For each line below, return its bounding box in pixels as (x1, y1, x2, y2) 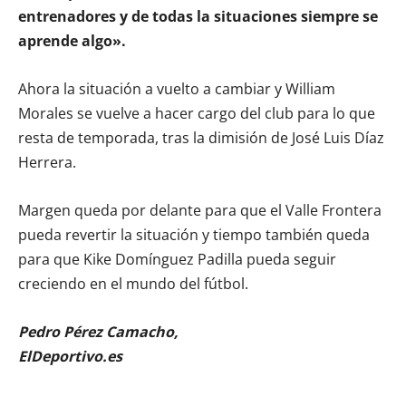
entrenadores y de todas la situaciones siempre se (18, 5, 378, 26)
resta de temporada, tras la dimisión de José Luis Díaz (18, 127, 384, 148)
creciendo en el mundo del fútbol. (18, 273, 248, 294)
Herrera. (18, 151, 76, 172)
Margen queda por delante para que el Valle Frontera (18, 199, 382, 220)
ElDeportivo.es (18, 345, 122, 366)
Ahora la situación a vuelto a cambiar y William (18, 78, 335, 99)
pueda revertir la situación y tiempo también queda (18, 224, 370, 245)
